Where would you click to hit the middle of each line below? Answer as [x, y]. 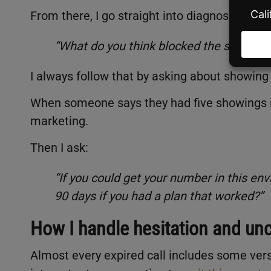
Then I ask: [59, 148]
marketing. [59, 121]
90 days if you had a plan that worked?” [159, 196]
